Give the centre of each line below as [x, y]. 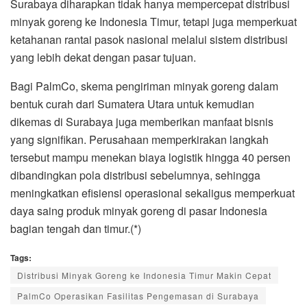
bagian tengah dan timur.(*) [76, 228]
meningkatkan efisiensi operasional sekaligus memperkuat [152, 193]
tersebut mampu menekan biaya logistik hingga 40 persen [150, 157]
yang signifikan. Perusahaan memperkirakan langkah [139, 139]
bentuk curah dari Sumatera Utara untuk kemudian [132, 103]
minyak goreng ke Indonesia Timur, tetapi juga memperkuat [153, 21]
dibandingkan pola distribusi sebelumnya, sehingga [135, 175]
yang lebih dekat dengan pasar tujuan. [103, 57]
